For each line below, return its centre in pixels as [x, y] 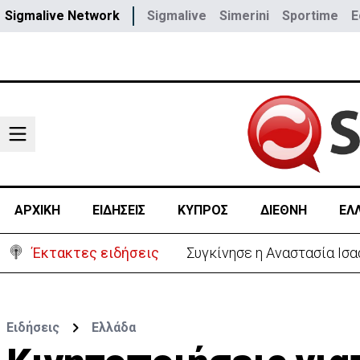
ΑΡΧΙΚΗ [37, 210]
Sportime [310, 16]
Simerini [244, 16]
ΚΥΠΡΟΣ [202, 210]
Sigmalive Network [62, 16]
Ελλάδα [114, 327]
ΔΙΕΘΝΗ [283, 210]
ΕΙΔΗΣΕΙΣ [119, 210]
